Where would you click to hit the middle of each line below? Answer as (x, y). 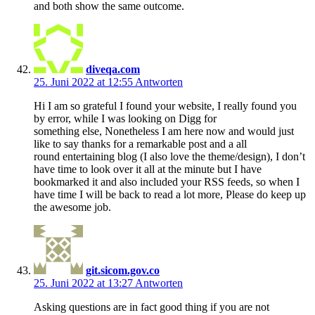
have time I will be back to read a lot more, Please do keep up (170, 194)
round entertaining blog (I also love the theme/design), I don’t (169, 156)
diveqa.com (113, 69)
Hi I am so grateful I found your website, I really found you (165, 105)
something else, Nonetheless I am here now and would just (164, 131)
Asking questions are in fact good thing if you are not (152, 307)
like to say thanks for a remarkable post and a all (140, 143)
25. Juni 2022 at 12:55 (84, 82)
